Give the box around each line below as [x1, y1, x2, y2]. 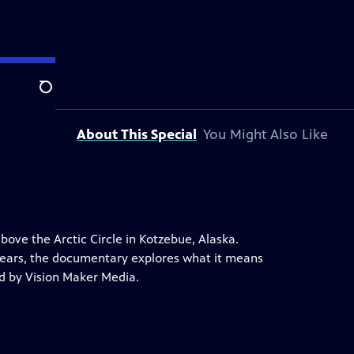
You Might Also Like [203, 126, 328, 143]
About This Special [77, 126, 197, 143]
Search [39, 88, 77, 104]
